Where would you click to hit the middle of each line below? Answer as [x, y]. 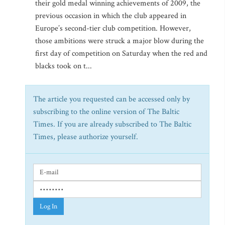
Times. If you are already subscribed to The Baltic [112, 124]
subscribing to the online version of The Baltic [106, 112]
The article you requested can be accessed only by [111, 99]
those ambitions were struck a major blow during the [120, 41]
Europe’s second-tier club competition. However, [113, 28]
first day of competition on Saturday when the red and [121, 53]
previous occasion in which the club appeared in [111, 16]
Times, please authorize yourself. [86, 137]
